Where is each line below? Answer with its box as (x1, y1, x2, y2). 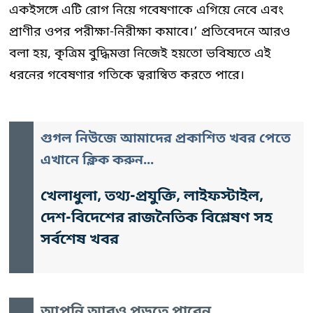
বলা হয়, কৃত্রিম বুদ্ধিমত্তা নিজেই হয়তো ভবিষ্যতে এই (9, 45, 271, 62)
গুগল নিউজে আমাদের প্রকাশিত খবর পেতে (41, 130, 291, 148)
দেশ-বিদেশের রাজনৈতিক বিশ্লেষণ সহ (41, 208, 272, 228)
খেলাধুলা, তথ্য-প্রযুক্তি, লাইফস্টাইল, (41, 187, 263, 207)
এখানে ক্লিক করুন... (41, 152, 154, 170)
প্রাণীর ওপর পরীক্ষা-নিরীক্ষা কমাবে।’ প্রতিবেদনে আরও (9, 23, 290, 41)
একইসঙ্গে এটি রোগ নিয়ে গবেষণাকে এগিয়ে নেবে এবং (9, 1, 284, 19)
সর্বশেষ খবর (41, 230, 119, 250)
